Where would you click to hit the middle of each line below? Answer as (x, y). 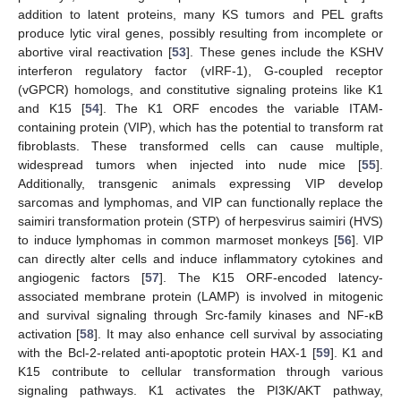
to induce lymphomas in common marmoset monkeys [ (178, 240)
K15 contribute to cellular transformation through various (200, 372)
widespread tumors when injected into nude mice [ (190, 165)
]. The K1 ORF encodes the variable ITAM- (241, 109)
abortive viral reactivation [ (95, 52)
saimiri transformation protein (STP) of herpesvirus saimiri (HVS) (200, 222)
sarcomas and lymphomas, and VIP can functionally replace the (200, 203)
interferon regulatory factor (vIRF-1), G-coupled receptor (200, 71)
